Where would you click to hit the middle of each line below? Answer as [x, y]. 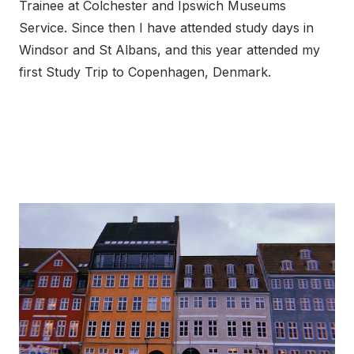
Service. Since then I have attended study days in [166, 27]
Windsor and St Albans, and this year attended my [169, 49]
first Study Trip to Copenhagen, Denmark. [145, 72]
